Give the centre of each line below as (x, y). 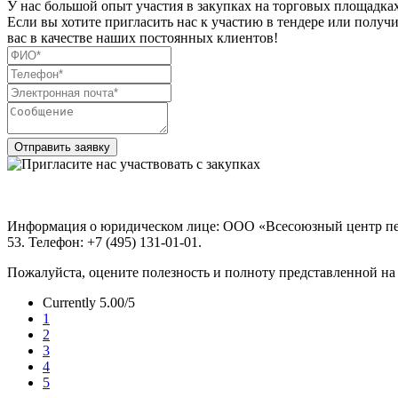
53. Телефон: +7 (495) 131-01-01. (104, 242)
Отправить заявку (62, 147)
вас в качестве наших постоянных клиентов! (143, 37)
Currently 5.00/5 (89, 302)
